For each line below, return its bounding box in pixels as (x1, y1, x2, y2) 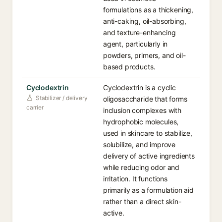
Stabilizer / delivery (36, 94, 88, 102)
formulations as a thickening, (103, 5, 194, 14)
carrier (26, 104, 44, 111)
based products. (103, 62, 156, 71)
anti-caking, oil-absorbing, (103, 17, 186, 25)
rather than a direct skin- (103, 197, 181, 206)
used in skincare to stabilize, (103, 129, 192, 137)
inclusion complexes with (103, 106, 181, 114)
